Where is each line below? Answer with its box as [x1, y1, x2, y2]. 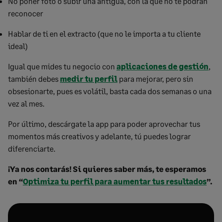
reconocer [8, 8, 43, 18]
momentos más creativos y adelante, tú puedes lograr [8, 131, 191, 141]
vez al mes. [8, 99, 45, 108]
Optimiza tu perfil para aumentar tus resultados [23, 176, 207, 186]
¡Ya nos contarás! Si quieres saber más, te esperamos [8, 164, 206, 173]
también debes [8, 74, 60, 83]
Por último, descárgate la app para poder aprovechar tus [8, 119, 200, 128]
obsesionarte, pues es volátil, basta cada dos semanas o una [8, 86, 212, 96]
